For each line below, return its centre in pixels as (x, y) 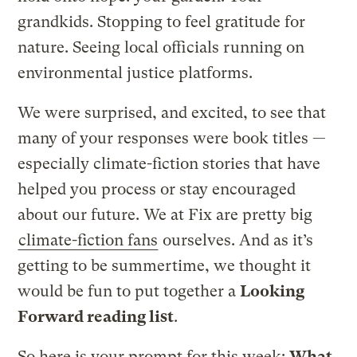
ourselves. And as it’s (236, 241)
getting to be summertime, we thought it (165, 266)
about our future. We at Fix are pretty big (165, 215)
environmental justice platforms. (135, 73)
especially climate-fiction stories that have (169, 164)
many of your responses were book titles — (172, 139)
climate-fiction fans (88, 241)
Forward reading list (96, 317)
